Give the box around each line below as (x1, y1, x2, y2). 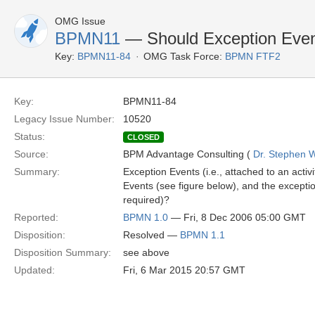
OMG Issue (55, 15, 105, 27)
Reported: (14, 212, 58, 223)
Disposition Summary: (14, 247, 111, 258)
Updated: (14, 264, 55, 276)
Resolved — (123, 229, 180, 240)
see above (123, 247, 169, 258)
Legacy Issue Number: (14, 113, 115, 124)
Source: (14, 148, 49, 160)
